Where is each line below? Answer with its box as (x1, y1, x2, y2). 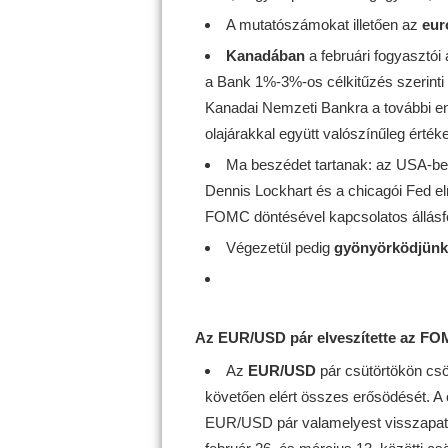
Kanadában (225, 47, 305, 64)
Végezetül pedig (225, 239, 334, 256)
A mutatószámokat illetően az (225, 16, 422, 33)
